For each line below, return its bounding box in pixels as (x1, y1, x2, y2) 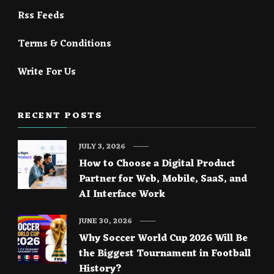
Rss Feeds (18, 7, 64, 24)
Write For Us (18, 63, 76, 81)
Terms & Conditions (18, 35, 111, 53)
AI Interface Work (79, 185, 165, 203)
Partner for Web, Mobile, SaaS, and (79, 170, 247, 188)
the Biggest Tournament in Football (79, 245, 251, 262)
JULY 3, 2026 (79, 139, 125, 154)
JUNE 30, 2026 (79, 214, 132, 228)
